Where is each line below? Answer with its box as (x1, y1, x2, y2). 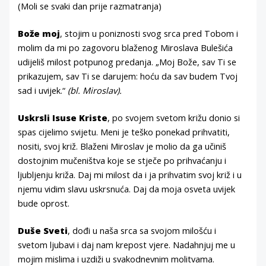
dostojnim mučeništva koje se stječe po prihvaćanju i (18, 154, 227, 166)
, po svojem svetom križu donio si (107, 111, 240, 123)
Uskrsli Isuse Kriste (18, 111, 108, 123)
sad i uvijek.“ (18, 84, 68, 96)
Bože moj (18, 27, 61, 39)
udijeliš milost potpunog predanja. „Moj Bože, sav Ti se (18, 55, 237, 68)
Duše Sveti (18, 224, 68, 236)
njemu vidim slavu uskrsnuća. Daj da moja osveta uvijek (18, 182, 236, 195)
